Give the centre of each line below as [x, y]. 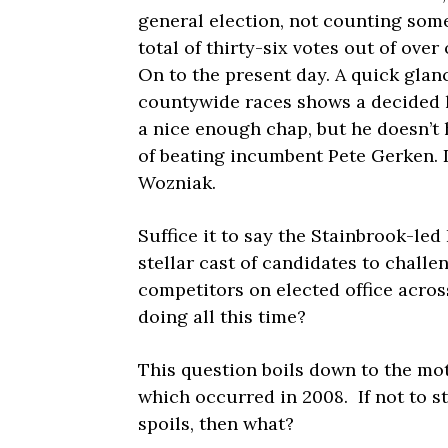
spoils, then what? [216, 424]
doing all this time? [222, 317]
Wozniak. [177, 183]
